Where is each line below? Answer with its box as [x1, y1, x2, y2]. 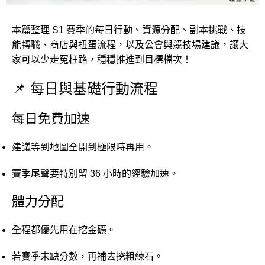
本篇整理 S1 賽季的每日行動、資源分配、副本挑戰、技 [12, 24, 246, 35]
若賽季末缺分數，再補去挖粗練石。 [12, 251, 163, 261]
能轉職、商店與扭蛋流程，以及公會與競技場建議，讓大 [12, 39, 248, 50]
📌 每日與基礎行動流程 [12, 80, 158, 96]
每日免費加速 [12, 111, 90, 126]
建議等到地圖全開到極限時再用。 [12, 141, 154, 152]
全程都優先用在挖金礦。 [12, 224, 116, 235]
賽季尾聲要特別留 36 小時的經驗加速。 [12, 168, 179, 179]
